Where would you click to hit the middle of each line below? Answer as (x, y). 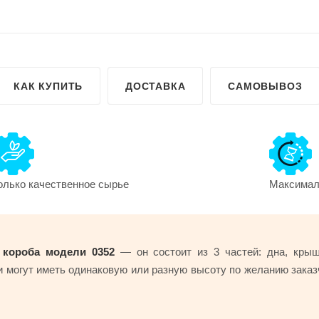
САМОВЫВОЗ (265, 86)
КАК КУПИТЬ (48, 86)
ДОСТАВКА (156, 86)
